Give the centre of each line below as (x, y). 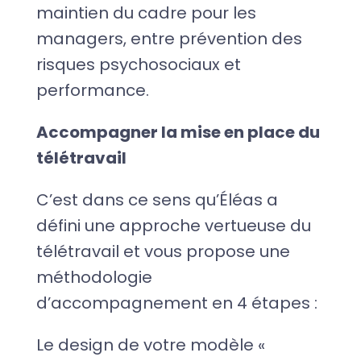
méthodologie (94, 278)
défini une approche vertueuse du (173, 226)
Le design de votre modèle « (150, 345)
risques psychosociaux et (138, 65)
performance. (92, 91)
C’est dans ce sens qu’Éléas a (157, 200)
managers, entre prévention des (169, 39)
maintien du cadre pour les (146, 13)
